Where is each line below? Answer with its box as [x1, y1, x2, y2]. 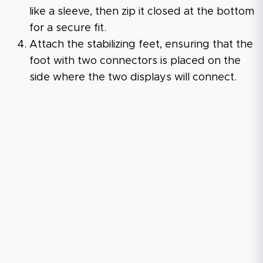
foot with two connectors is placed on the [29, 55, 241, 66]
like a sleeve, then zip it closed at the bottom [29, 6, 254, 17]
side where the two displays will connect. [29, 72, 237, 83]
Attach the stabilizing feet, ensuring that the [29, 39, 253, 50]
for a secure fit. [29, 22, 106, 33]
